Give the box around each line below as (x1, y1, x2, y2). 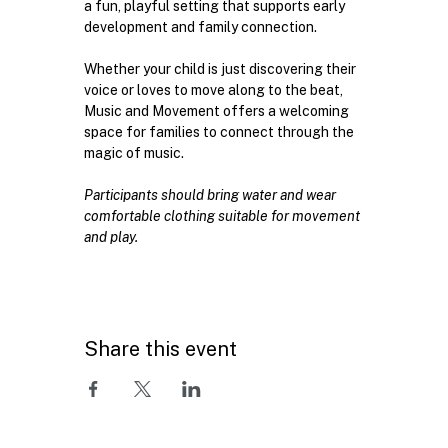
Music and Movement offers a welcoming (83, 102, 352, 119)
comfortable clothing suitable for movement (83, 207, 363, 224)
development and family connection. (83, 18, 317, 35)
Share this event (83, 336, 237, 361)
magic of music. (83, 144, 187, 161)
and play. (83, 228, 138, 245)
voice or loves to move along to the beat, (83, 81, 346, 98)
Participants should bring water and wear (83, 186, 339, 203)
